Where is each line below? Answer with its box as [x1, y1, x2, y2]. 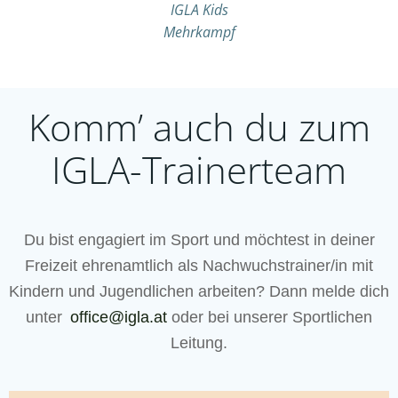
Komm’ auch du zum [28, 101, 370, 152]
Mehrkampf [163, 22, 235, 42]
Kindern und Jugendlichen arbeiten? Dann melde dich [9, 282, 389, 300]
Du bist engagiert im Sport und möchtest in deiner [23, 230, 375, 249]
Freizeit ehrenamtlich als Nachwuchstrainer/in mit [25, 256, 373, 275]
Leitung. [171, 333, 227, 352]
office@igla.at [70, 307, 167, 326]
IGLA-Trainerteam [52, 144, 346, 195]
